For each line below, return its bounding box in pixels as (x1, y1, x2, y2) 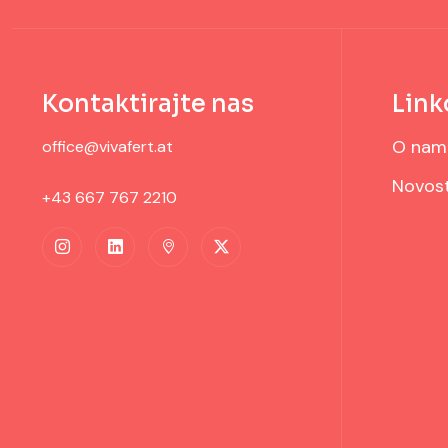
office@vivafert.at (42, 135, 173, 157)
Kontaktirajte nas (42, 88, 254, 119)
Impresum (42, 333, 123, 356)
